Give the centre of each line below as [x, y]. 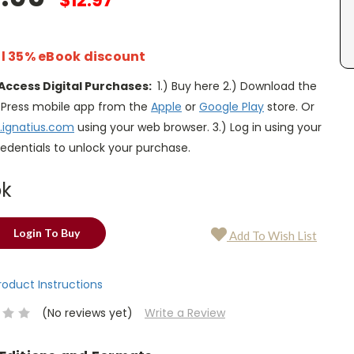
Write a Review [185, 313]
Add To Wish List [272, 235]
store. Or [289, 106]
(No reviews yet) [87, 313]
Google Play [232, 106]
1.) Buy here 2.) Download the [235, 86]
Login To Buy [46, 232]
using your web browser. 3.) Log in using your [198, 127]
